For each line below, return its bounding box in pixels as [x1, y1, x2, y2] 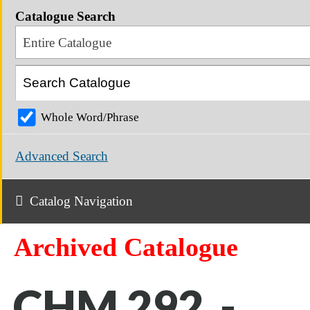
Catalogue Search [15, 9, 116, 24]
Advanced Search [15, 149, 108, 164]
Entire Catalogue [22, 35, 111, 50]
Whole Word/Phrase [41, 111, 139, 125]
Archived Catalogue [14, 232, 238, 262]
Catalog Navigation [29, 194, 133, 208]
